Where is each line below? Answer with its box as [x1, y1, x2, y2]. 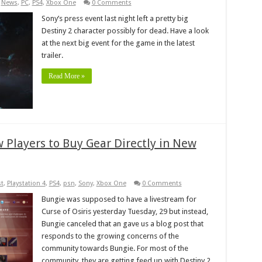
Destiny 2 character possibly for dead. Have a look [41, 26, 209, 35]
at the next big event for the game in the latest [41, 38, 195, 47]
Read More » [48, 71, 85, 80]
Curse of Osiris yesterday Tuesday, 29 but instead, [41, 206, 208, 216]
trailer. [41, 50, 63, 60]
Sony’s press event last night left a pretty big [41, 13, 188, 23]
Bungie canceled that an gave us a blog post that [41, 219, 204, 228]
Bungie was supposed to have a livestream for [41, 194, 196, 204]
